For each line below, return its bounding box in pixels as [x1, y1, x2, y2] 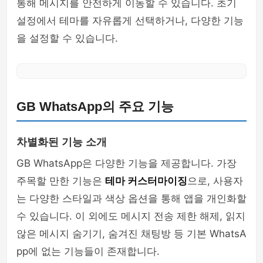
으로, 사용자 [187, 175, 243, 187]
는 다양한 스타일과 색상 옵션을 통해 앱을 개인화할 [16, 193, 247, 204]
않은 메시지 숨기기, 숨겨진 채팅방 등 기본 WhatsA [16, 228, 247, 240]
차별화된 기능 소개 [16, 136, 107, 148]
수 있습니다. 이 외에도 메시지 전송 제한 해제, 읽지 [16, 210, 245, 222]
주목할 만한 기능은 [16, 175, 105, 187]
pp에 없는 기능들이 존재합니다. [16, 245, 160, 257]
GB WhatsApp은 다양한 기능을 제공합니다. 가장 [16, 157, 237, 169]
